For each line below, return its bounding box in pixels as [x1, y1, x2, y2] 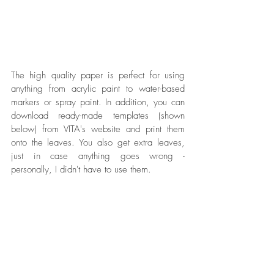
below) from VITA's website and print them [11, 122, 185, 135]
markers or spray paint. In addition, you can [11, 95, 185, 108]
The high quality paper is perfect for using [11, 68, 185, 81]
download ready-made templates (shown [11, 109, 185, 122]
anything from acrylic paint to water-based [11, 82, 185, 95]
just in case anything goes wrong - [11, 149, 185, 162]
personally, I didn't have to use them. [11, 163, 154, 176]
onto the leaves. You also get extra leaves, [11, 136, 185, 149]
